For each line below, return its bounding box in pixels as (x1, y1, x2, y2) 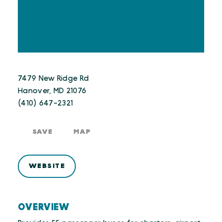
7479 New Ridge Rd (18, 74, 89, 82)
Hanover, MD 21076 (18, 87, 87, 95)
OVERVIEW (18, 202, 70, 212)
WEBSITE (29, 162, 65, 169)
